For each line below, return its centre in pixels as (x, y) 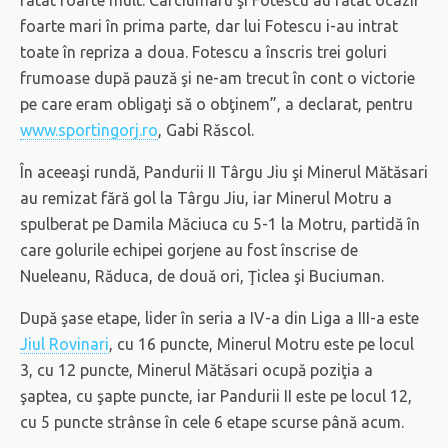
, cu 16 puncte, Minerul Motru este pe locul (261, 343)
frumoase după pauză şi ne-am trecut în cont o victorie (217, 77)
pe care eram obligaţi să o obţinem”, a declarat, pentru (216, 103)
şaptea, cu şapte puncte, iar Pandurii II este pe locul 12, (216, 395)
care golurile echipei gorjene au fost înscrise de (189, 249)
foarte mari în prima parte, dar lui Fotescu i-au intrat (209, 25)
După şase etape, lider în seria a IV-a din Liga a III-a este (219, 317)
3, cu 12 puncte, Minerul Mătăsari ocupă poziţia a (196, 369)
